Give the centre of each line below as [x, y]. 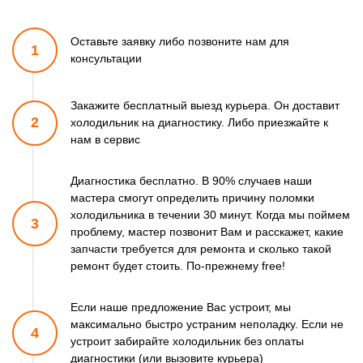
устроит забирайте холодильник [156, 342]
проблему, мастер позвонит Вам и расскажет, [191, 232]
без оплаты [272, 342]
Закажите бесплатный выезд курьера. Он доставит [205, 106]
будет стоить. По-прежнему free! [197, 266]
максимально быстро [127, 325]
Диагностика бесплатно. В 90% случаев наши [191, 181]
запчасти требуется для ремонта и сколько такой [201, 249]
